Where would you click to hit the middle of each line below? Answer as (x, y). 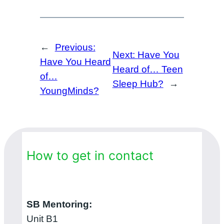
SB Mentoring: (59, 204)
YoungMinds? (69, 91)
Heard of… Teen (147, 69)
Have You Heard (75, 62)
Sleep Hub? (138, 83)
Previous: (75, 47)
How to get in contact (90, 156)
